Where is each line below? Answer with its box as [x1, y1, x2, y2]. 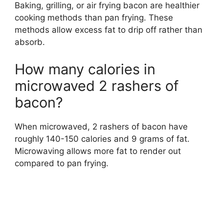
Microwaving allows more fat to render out [15, 146, 181, 156]
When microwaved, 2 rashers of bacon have [15, 121, 188, 131]
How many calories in [15, 60, 155, 78]
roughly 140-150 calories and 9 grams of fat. [15, 133, 190, 144]
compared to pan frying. [15, 158, 109, 168]
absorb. [15, 37, 45, 47]
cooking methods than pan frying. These [15, 13, 173, 23]
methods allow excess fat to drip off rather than [15, 25, 202, 35]
